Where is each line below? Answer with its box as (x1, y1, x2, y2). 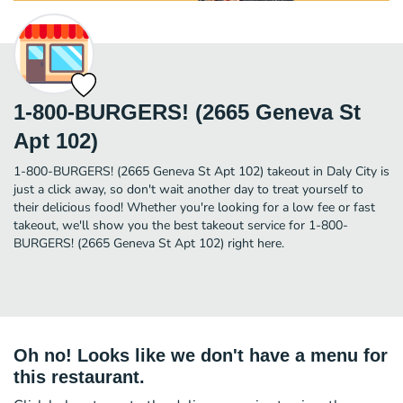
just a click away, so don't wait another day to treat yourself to (13, 180, 363, 198)
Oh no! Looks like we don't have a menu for (13, 345, 388, 365)
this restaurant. (13, 366, 145, 387)
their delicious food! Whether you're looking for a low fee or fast (13, 198, 375, 216)
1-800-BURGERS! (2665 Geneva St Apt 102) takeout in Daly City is (13, 162, 390, 180)
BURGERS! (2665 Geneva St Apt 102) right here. (13, 234, 284, 252)
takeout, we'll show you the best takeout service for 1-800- (13, 216, 348, 234)
